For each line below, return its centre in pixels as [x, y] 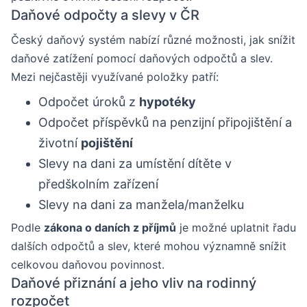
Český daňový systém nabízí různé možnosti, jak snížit [153, 40]
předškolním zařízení [98, 184]
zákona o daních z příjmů [110, 228]
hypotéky [168, 102]
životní [60, 143]
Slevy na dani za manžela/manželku [141, 205]
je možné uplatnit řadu [236, 228]
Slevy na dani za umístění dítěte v [135, 164]
